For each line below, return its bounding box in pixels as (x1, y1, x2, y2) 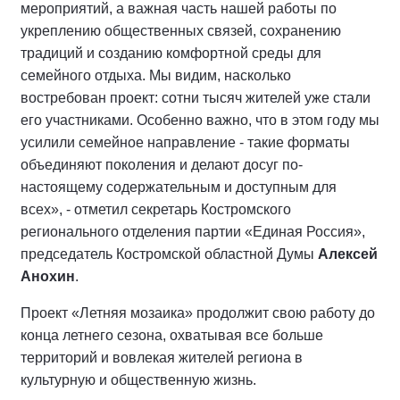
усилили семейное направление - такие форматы (21, 336, 350, 352)
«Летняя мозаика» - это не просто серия (21, 179, 287, 196)
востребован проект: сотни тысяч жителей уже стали (21, 291, 371, 307)
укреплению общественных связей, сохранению (21, 224, 341, 240)
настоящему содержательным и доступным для (21, 380, 337, 396)
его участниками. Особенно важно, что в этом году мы (21, 313, 379, 329)
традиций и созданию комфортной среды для (21, 246, 321, 262)
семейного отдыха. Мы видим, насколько (21, 269, 291, 285)
